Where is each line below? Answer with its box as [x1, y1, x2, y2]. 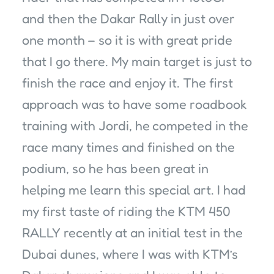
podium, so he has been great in [22, 160, 209, 177]
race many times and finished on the [22, 139, 235, 155]
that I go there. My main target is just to [22, 53, 252, 70]
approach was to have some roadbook [22, 96, 247, 113]
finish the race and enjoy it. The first [22, 75, 233, 91]
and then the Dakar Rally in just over [22, 10, 235, 27]
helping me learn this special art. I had [22, 182, 246, 198]
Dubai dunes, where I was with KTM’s [22, 246, 238, 262]
